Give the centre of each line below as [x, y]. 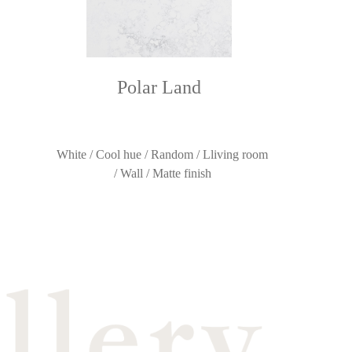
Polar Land [159, 87]
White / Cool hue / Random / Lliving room [162, 154]
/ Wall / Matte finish [162, 173]
